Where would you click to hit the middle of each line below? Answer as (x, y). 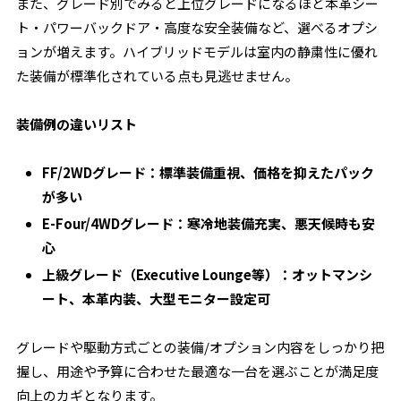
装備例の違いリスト (77, 124)
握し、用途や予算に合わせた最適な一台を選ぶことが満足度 (198, 371)
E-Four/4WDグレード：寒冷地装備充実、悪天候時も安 (209, 223)
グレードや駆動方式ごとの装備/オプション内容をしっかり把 (200, 347)
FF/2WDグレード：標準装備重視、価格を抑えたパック (209, 172)
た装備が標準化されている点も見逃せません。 (158, 76)
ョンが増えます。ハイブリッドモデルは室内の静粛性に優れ (197, 51)
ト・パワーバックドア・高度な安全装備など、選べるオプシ (197, 27)
